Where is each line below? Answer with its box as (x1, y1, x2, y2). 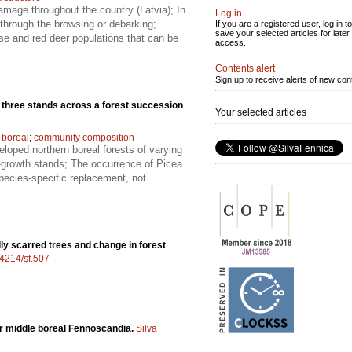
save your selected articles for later (215, 28, 350, 38)
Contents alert (215, 63, 275, 74)
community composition (34, 131, 134, 143)
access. (215, 38, 246, 47)
